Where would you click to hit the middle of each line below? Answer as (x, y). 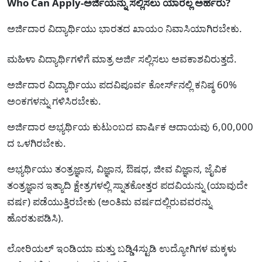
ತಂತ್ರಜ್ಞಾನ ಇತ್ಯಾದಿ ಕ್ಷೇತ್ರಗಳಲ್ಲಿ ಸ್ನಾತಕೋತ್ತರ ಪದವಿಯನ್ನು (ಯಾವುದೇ (127, 185)
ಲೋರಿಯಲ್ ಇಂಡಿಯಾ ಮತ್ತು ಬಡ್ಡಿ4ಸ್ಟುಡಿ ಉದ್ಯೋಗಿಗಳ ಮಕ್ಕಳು (122, 248)
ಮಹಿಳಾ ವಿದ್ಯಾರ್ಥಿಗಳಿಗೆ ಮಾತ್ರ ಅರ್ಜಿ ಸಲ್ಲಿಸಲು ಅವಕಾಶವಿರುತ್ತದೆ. (122, 58)
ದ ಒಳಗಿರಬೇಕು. (37, 143)
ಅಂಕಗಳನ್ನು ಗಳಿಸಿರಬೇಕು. (54, 101)
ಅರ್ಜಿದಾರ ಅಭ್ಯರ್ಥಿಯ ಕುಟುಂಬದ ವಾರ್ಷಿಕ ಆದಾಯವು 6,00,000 (130, 126)
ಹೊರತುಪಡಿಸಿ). (35, 218)
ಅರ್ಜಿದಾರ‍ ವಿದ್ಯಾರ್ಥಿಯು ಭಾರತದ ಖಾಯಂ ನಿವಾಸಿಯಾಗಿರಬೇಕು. (125, 28)
